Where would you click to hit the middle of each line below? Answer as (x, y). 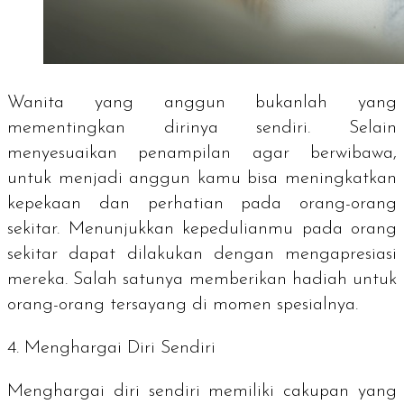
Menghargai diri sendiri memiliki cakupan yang (202, 391)
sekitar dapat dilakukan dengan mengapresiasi (202, 254)
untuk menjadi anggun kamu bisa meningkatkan (202, 178)
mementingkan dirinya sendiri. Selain (202, 128)
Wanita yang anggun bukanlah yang (202, 102)
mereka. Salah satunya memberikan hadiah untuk (202, 279)
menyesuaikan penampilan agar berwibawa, (202, 153)
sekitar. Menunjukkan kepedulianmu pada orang (202, 229)
